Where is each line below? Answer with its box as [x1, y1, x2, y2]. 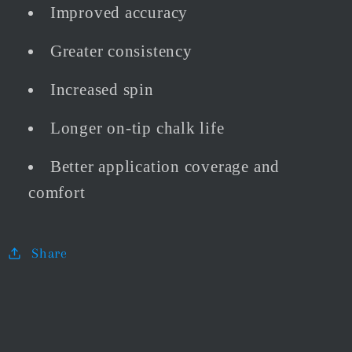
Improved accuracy [49, 3, 189, 22]
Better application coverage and [49, 157, 280, 176]
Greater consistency [49, 42, 192, 60]
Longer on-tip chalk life [49, 119, 225, 137]
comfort [28, 183, 86, 202]
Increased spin [49, 80, 154, 99]
